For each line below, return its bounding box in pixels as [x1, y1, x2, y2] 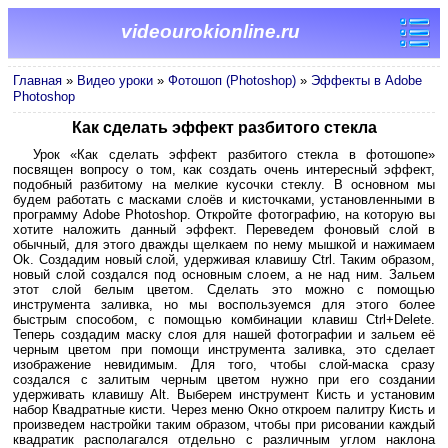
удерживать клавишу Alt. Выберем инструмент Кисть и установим [13, 387, 435, 402]
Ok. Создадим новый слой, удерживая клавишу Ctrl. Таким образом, [13, 252, 435, 267]
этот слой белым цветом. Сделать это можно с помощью [13, 282, 435, 297]
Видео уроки [77, 73, 153, 88]
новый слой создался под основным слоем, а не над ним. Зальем [13, 267, 435, 282]
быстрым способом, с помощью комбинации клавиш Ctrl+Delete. [13, 312, 435, 327]
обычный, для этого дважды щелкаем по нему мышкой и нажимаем [13, 237, 435, 252]
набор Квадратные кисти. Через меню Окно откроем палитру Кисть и [13, 402, 435, 417]
